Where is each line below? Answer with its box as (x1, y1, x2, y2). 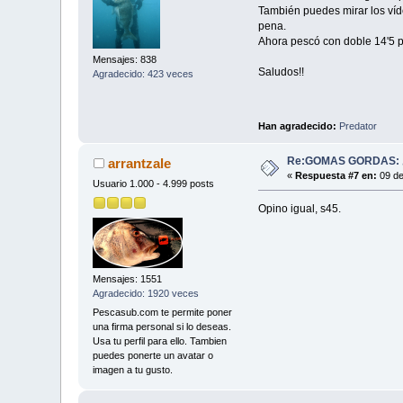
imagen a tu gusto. (93, 364, 174, 376)
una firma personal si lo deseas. (93, 321, 232, 333)
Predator (338, 121, 377, 132)
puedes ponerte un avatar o (93, 350, 214, 362)
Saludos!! (257, 66, 304, 78)
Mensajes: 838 (93, 53, 157, 65)
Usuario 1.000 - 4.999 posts (93, 178, 215, 190)
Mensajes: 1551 (93, 273, 163, 284)
